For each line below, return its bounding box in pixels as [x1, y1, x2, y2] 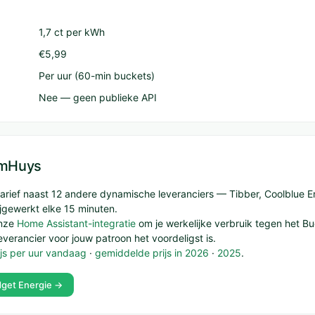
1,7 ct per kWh [39, 26, 105, 38]
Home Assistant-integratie [17, 217, 136, 229]
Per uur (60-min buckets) [39, 70, 155, 82]
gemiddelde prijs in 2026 [95, 247, 209, 259]
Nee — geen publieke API [39, 91, 157, 103]
